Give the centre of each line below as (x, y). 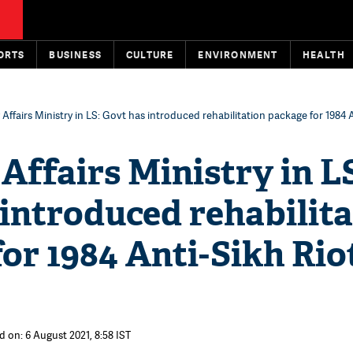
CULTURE (150, 55)
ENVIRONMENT (238, 55)
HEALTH (323, 55)
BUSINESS (76, 55)
